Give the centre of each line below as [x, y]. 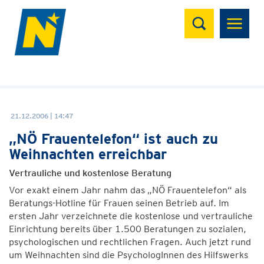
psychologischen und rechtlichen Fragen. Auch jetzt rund [130, 242]
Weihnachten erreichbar [88, 154]
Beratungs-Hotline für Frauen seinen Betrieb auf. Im [119, 203]
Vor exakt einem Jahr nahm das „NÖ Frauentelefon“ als [128, 190]
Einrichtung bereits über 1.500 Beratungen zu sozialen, [128, 229]
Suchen [208, 15]
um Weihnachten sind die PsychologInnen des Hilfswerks [128, 255]
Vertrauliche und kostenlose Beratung [90, 173]
